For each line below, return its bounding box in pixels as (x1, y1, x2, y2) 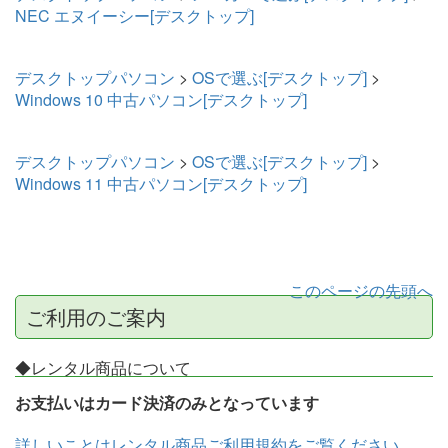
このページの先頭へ (289, 278, 433, 302)
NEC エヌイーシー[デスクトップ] (15, 3, 254, 27)
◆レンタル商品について (15, 355, 191, 379)
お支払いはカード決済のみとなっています (15, 390, 319, 414)
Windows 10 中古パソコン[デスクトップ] (15, 87, 307, 111)
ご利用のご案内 (26, 301, 166, 331)
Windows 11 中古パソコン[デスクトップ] (15, 171, 307, 195)
